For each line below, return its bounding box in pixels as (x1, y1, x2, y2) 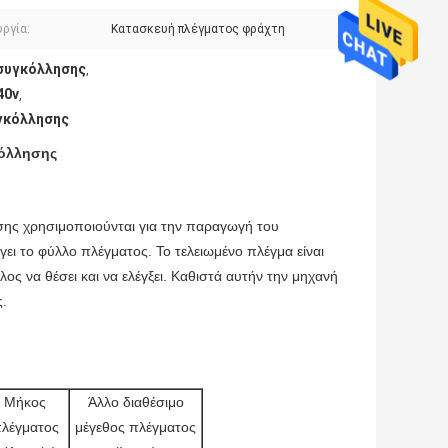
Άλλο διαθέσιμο (87, 394, 184, 411)
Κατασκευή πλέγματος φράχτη (111, 22, 285, 37)
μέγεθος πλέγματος (75, 419, 196, 436)
